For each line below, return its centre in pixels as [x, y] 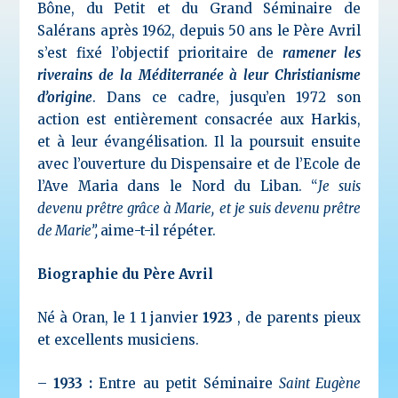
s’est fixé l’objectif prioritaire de [160, 52]
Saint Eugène [319, 383]
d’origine [65, 97]
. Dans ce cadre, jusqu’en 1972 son [227, 97]
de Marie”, [69, 230]
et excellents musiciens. [119, 339]
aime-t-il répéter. [159, 230]
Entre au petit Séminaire [189, 383]
